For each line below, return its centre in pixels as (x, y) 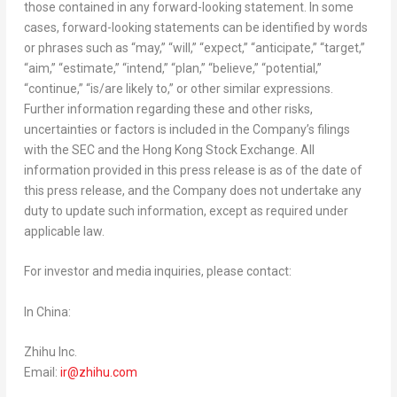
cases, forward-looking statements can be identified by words (195, 27)
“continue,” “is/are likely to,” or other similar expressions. (178, 88)
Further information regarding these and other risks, (168, 109)
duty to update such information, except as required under (186, 210)
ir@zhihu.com (98, 373)
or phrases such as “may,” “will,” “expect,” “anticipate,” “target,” (194, 47)
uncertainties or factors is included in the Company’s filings (187, 129)
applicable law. (64, 231)
